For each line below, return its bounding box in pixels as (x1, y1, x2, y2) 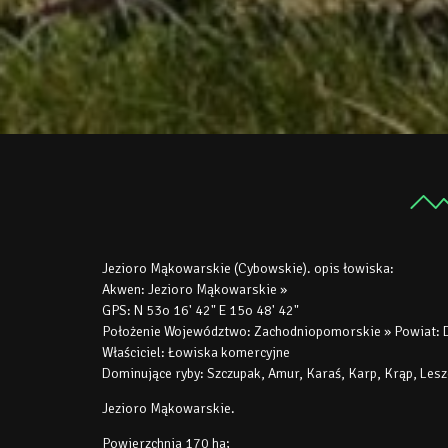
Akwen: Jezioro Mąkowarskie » (102, 281, 287, 299)
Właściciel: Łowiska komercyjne (102, 344, 290, 362)
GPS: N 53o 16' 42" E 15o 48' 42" (102, 302, 299, 320)
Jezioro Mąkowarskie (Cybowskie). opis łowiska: (102, 260, 394, 278)
